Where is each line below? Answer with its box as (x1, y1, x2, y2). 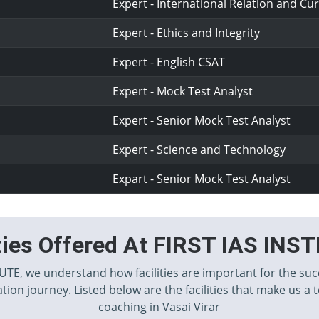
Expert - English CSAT (113, 54, 226, 70)
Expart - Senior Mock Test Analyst (113, 171, 291, 187)
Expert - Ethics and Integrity (113, 25, 261, 41)
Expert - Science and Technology (113, 142, 286, 157)
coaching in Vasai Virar (98, 299, 221, 315)
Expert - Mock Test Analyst (113, 83, 253, 99)
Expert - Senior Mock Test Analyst (113, 113, 291, 128)
